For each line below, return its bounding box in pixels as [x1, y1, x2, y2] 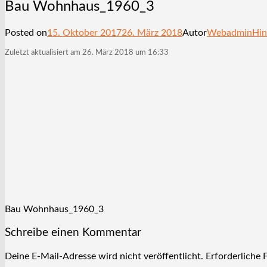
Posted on [5, 27, 47, 38]
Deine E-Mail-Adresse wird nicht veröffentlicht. [5, 252, 203, 262]
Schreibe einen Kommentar [5, 227, 141, 239]
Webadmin [207, 27, 252, 38]
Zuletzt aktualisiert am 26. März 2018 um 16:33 [5, 48, 169, 57]
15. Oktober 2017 [47, 27, 122, 38]
